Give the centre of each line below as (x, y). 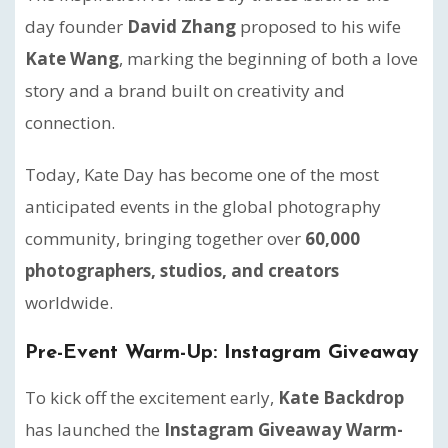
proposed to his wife (318, 26)
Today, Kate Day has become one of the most (202, 174)
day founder (76, 26)
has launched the (94, 429)
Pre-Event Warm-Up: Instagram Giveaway (222, 352)
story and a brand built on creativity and (185, 90)
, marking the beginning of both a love (268, 58)
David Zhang (181, 26)
